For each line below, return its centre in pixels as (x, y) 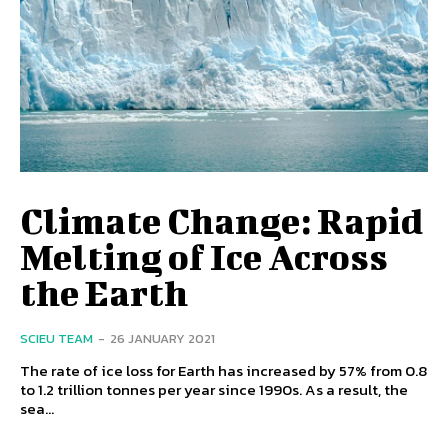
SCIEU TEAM (56, 338)
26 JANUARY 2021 (162, 338)
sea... (37, 408)
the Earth (104, 291)
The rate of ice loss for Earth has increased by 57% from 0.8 (223, 370)
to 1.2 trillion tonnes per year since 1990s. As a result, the (214, 389)
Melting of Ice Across (204, 255)
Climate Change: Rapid (221, 219)
